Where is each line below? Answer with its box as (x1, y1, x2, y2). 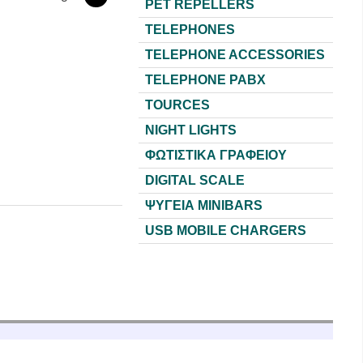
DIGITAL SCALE (145, 173, 245, 187)
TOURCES (145, 98, 210, 112)
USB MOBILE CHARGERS (145, 224, 306, 237)
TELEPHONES (145, 23, 235, 36)
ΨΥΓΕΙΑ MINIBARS (145, 199, 263, 212)
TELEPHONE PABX (145, 73, 266, 87)
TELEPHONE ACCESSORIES (145, 48, 325, 62)
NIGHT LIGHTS (145, 123, 237, 137)
